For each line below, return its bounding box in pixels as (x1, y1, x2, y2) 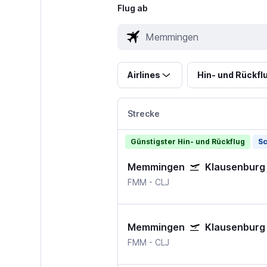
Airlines (127, 70, 160, 80)
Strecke (127, 108, 160, 119)
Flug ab (117, 3, 148, 14)
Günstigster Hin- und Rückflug (130, 137, 245, 147)
